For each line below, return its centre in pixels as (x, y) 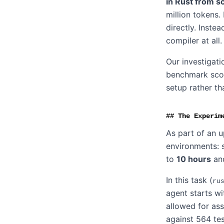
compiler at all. (194, 40)
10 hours (194, 159)
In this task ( (189, 180)
